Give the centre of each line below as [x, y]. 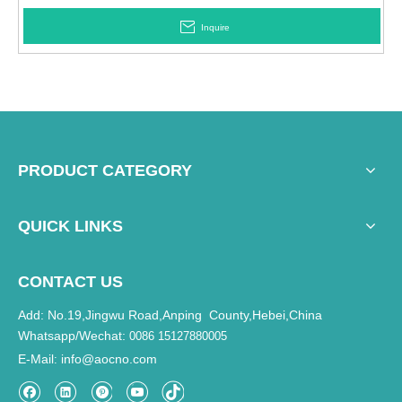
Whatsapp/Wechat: [74, 336]
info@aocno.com [109, 359]
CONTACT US [70, 282]
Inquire [215, 28]
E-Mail [36, 359]
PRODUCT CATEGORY [105, 171]
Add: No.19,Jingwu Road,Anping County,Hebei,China [170, 315]
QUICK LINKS [70, 227]
